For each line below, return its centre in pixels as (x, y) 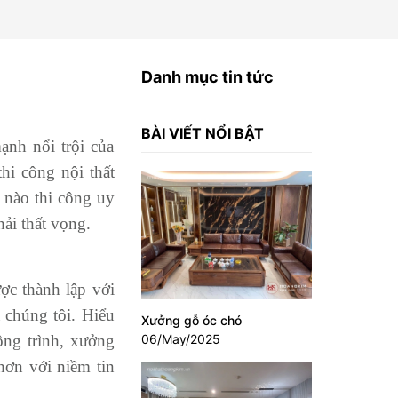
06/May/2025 (180, 339)
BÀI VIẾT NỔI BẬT (202, 133)
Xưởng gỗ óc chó (191, 321)
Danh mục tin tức (207, 77)
